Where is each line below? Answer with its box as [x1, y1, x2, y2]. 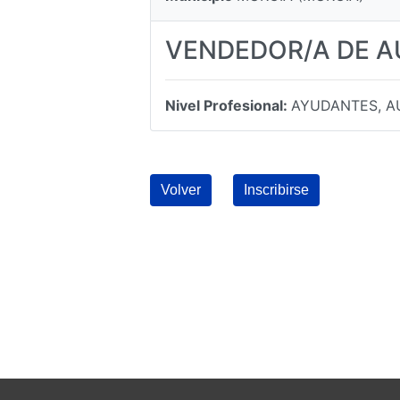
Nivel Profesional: [165, 96, 291, 114]
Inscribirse [244, 182, 309, 197]
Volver [161, 182, 201, 197]
